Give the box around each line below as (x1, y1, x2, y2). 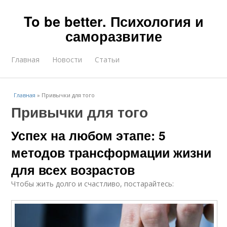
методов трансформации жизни (11, 143, 212, 162)
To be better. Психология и (23, 12, 204, 31)
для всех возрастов (11, 161, 135, 179)
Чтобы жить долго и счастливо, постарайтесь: (11, 179, 174, 188)
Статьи (95, 55, 120, 64)
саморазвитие (65, 26, 162, 46)
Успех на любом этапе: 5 (11, 126, 166, 144)
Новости (52, 55, 83, 64)
